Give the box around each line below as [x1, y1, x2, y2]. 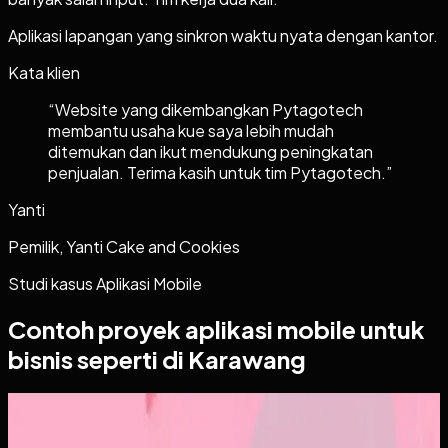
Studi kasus [8, 272, 96, 294]
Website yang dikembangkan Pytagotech [55, 98, 363, 120]
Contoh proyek [8, 313, 185, 344]
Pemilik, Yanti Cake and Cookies [8, 235, 240, 257]
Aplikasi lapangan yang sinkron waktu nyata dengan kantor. [8, 24, 438, 46]
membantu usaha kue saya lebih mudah [48, 119, 334, 141]
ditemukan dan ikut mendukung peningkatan [48, 140, 373, 162]
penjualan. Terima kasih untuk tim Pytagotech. [48, 161, 386, 183]
